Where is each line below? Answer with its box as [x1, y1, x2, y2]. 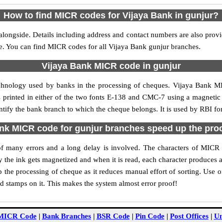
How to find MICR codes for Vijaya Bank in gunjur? [3, 10, 219, 20]
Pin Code [135, 212, 165, 220]
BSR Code [96, 212, 130, 220]
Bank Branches [42, 212, 91, 220]
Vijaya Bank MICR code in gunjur [41, 61, 181, 71]
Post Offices [169, 212, 209, 220]
